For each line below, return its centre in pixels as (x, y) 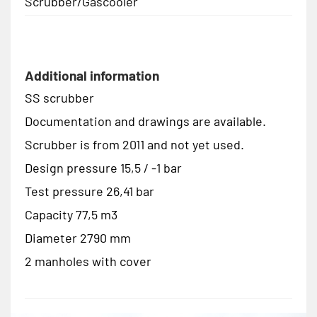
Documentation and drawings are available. (145, 121)
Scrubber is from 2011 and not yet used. (134, 145)
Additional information (92, 76)
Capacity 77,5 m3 (71, 215)
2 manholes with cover (88, 261)
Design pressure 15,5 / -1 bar (103, 168)
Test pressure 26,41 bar (90, 191)
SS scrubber (59, 98)
